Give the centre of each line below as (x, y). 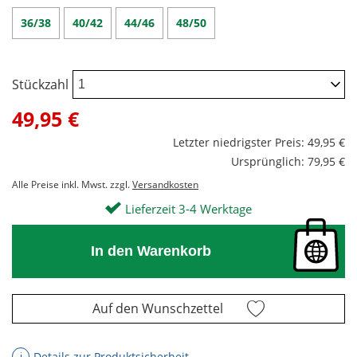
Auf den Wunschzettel (158, 309)
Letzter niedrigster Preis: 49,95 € (259, 143)
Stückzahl (40, 84)
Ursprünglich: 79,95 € (288, 162)
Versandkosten (165, 185)
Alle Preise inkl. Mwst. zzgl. (72, 185)
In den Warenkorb (151, 251)
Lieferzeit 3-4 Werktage (188, 209)
